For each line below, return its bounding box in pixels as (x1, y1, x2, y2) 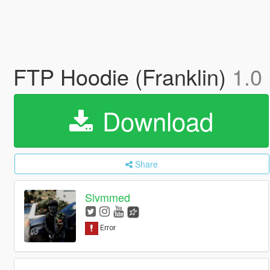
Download (95, 102, 213, 139)
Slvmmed (85, 189, 131, 206)
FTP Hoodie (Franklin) (13, 61, 232, 92)
